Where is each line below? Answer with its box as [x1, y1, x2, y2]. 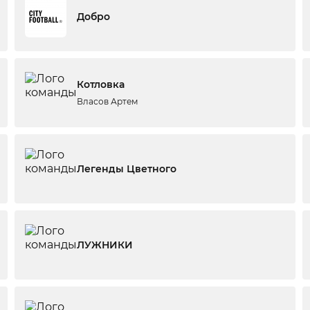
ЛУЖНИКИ [76, 239, 133, 251]
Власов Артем [76, 96, 138, 107]
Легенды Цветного [76, 163, 176, 175]
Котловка [76, 78, 125, 91]
